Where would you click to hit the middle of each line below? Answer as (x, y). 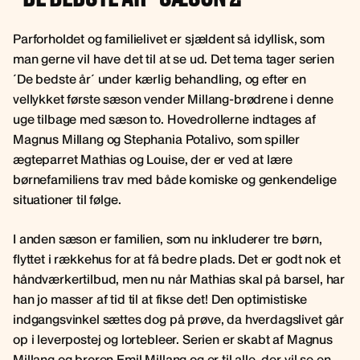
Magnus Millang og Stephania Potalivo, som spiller (157, 139)
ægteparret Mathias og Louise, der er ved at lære (153, 159)
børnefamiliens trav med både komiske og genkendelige (175, 179)
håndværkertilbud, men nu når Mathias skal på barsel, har (179, 279)
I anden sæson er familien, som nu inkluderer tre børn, (168, 239)
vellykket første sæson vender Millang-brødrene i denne (173, 99)
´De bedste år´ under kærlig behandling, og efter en (160, 79)
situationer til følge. (67, 199)
